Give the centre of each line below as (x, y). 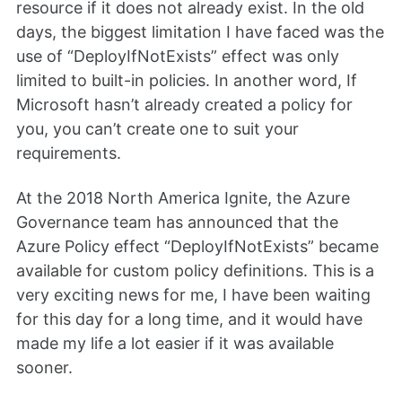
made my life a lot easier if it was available (175, 344)
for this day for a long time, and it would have (189, 319)
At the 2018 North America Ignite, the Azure (183, 198)
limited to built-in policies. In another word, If (187, 80)
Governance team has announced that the (177, 223)
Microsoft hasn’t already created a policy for (184, 104)
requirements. (69, 153)
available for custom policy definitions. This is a (195, 271)
